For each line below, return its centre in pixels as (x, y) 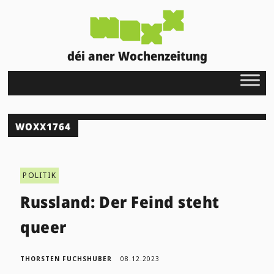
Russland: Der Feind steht (120, 202)
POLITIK (39, 175)
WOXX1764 (43, 126)
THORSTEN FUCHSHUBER (66, 258)
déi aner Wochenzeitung (137, 56)
